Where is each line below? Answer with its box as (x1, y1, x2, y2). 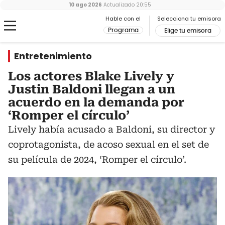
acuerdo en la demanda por (8, 95, 184, 109)
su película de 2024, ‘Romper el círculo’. (8, 154, 186, 165)
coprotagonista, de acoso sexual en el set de (8, 139, 209, 150)
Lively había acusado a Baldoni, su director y (8, 124, 215, 135)
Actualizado (102, 1, 135, 9)
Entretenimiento (14, 50, 92, 62)
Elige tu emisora (164, 28, 211, 34)
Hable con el (105, 15, 141, 23)
